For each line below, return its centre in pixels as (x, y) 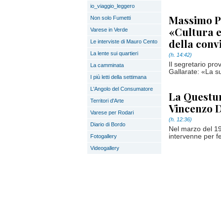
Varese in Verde (109, 30)
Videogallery (105, 148)
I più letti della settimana (118, 77)
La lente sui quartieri (114, 53)
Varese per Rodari (112, 112)
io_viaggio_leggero (112, 6)
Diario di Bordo (108, 124)
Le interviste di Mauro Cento (124, 41)
